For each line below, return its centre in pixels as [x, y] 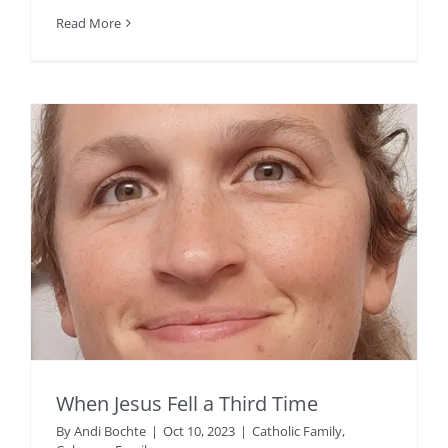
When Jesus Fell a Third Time [187, 404]
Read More [88, 23]
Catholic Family [297, 431]
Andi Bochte [110, 431]
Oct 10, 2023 [199, 431]
